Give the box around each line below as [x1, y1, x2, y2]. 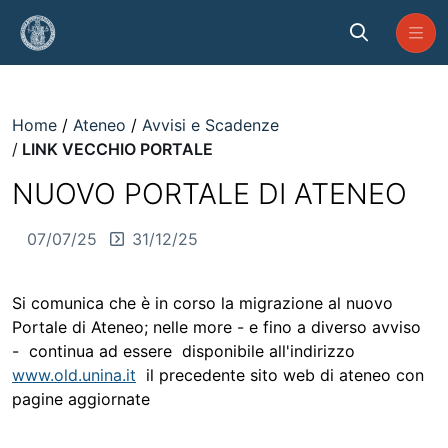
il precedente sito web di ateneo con [136, 365, 424, 385]
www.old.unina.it [12, 365, 136, 385]
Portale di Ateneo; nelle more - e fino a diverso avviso [12, 317, 421, 337]
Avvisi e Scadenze [137, 115, 284, 135]
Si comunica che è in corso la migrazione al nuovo [12, 293, 393, 313]
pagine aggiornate [12, 389, 150, 409]
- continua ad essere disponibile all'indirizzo [12, 341, 355, 361]
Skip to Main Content [7, 9, 168, 29]
